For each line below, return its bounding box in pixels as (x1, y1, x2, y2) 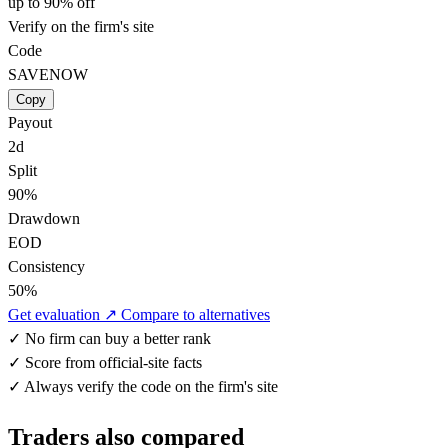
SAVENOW (8, 66, 88, 84)
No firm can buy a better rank (21, 330, 211, 348)
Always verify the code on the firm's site (21, 378, 278, 396)
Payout (8, 114, 52, 132)
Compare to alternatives (121, 306, 270, 324)
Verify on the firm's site (8, 18, 154, 36)
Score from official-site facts (21, 354, 202, 372)
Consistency (8, 258, 85, 276)
